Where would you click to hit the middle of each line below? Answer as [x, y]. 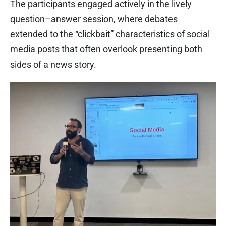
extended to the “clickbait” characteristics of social [110, 34]
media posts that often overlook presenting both [106, 49]
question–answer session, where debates [94, 19]
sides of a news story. [53, 65]
